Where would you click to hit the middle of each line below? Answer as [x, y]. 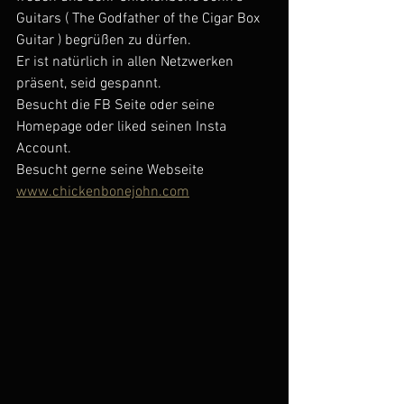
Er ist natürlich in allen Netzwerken [127, 62]
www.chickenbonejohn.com [103, 192]
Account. [46, 148]
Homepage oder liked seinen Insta [123, 127]
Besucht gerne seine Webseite [112, 170]
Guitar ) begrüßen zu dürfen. [104, 40]
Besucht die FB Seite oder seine [117, 105]
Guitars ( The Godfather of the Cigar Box [140, 18]
